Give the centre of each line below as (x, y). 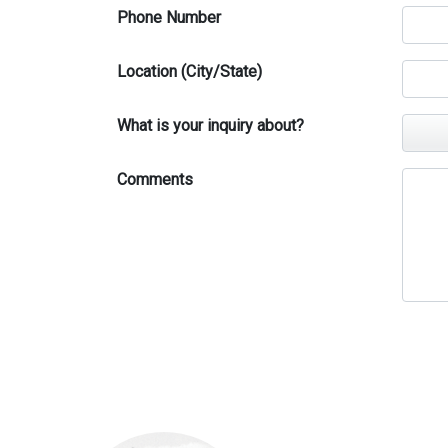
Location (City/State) (189, 71)
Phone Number (169, 17)
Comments (155, 179)
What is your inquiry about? (210, 125)
